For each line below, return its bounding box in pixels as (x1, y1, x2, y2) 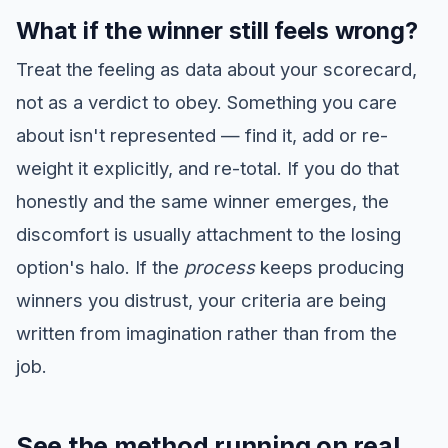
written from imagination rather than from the (16, 322, 397, 345)
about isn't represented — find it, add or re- (16, 124, 388, 147)
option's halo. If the (16, 256, 184, 279)
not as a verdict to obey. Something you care (16, 91, 397, 114)
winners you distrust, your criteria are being (16, 289, 386, 312)
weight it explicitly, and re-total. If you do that (16, 157, 399, 180)
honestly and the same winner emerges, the (16, 190, 389, 213)
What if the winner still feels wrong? (16, 16, 418, 46)
